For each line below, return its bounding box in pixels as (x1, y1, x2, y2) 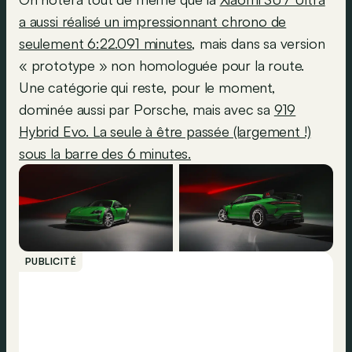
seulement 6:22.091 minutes (19, 35, 192, 53)
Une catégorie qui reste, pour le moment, (19, 79, 276, 97)
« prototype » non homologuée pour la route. (19, 57, 305, 75)
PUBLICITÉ (25, 255, 77, 267)
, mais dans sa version (192, 35, 325, 53)
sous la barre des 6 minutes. (19, 145, 191, 163)
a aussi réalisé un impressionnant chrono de (19, 13, 287, 31)
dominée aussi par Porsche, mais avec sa (19, 101, 274, 119)
